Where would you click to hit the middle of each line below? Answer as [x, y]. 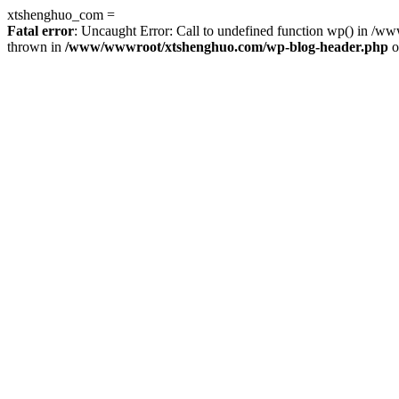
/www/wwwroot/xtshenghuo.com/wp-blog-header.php [227, 47]
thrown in [36, 47]
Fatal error [41, 31]
